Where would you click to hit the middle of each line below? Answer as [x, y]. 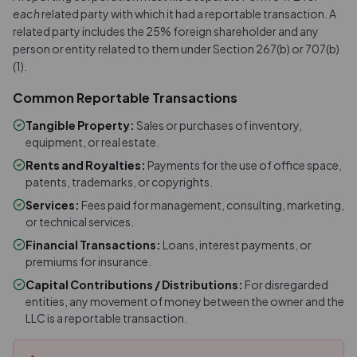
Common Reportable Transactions [125, 98]
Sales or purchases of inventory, [219, 125]
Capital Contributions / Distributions [132, 284]
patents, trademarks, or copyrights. [119, 182]
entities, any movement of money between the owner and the [185, 301]
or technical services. [80, 222]
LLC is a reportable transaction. [106, 318]
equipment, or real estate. [92, 142]
